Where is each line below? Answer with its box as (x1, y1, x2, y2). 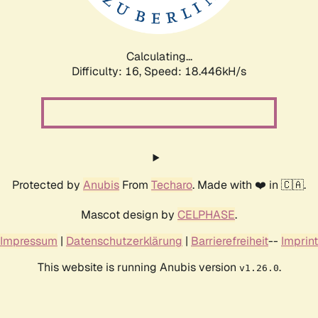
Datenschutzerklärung (66, 233, 182, 248)
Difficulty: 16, (72, 63, 144, 79)
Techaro (151, 177, 192, 192)
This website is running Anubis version (37, 259, 239, 275)
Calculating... (126, 48, 192, 64)
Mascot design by (81, 207, 177, 222)
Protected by (12, 177, 83, 192)
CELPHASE (177, 207, 235, 222)
